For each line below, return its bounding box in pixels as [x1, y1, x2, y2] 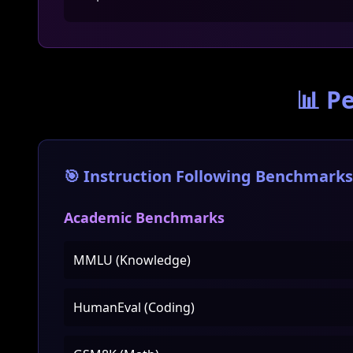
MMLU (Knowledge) [73, 251, 191, 269]
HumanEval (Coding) [73, 299, 195, 316]
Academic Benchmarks [64, 208, 225, 227]
